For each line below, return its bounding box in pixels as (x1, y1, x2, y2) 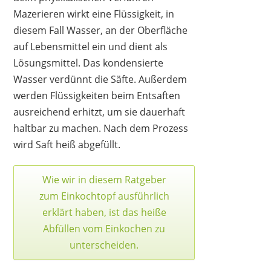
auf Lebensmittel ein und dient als (13, 39, 168, 53)
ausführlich (115, 189, 169, 203)
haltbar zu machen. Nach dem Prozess (13, 121, 189, 135)
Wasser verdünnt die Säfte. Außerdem (13, 72, 188, 86)
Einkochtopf (60, 189, 116, 203)
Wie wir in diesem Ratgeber (42, 172, 166, 186)
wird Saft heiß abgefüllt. (13, 137, 121, 151)
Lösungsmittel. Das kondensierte (13, 56, 164, 70)
